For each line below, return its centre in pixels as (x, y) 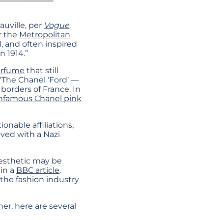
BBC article (38, 170)
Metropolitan (45, 35)
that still (42, 71)
